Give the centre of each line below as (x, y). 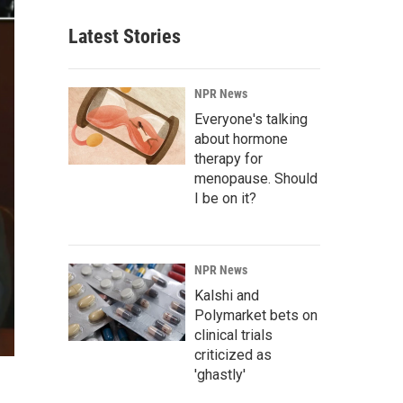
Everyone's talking (251, 119)
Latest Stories (125, 36)
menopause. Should (256, 179)
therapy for (228, 159)
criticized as (233, 355)
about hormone (241, 139)
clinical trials (233, 335)
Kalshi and (227, 296)
